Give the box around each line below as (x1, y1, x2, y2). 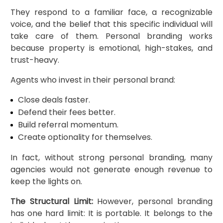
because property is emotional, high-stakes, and (10, 42, 213, 54)
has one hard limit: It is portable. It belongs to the (10, 207, 213, 219)
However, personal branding (93, 195, 213, 207)
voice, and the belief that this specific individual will (10, 18, 213, 30)
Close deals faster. (17, 94, 90, 106)
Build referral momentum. (17, 118, 118, 130)
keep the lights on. (10, 175, 82, 187)
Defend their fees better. (17, 106, 115, 118)
